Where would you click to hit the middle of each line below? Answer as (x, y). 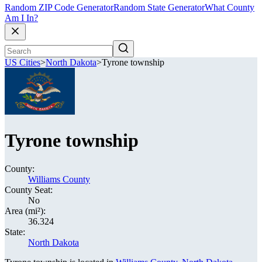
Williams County (59, 179)
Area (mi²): (25, 211)
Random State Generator (159, 8)
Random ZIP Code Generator (59, 8)
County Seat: (29, 190)
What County (230, 8)
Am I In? (21, 18)
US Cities (23, 63)
